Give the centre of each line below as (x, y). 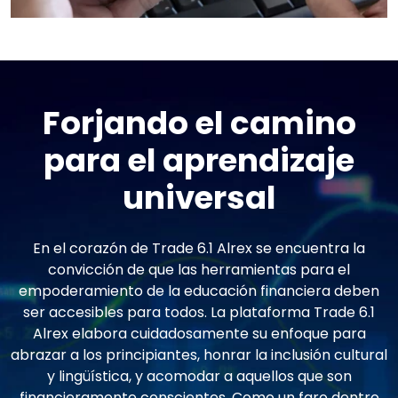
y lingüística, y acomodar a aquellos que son (199, 376)
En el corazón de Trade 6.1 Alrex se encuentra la (199, 248)
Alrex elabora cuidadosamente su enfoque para (199, 333)
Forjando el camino (199, 123)
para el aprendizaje (199, 160)
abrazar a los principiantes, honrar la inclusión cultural (199, 354)
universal (199, 197)
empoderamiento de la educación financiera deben (199, 291)
